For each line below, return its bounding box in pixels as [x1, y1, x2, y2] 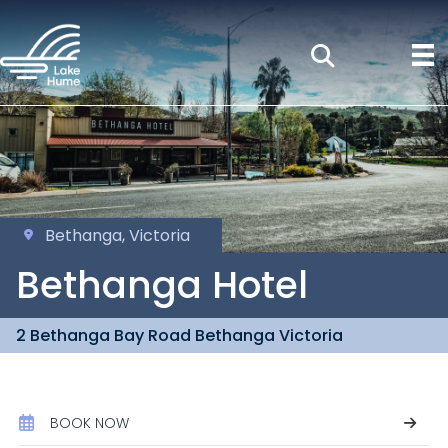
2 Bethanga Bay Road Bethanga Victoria [16, 323, 343, 347]
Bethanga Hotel [16, 258, 318, 311]
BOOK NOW [49, 412, 129, 433]
